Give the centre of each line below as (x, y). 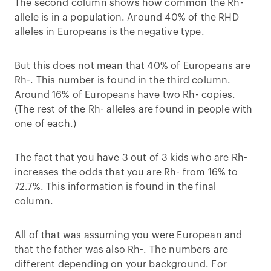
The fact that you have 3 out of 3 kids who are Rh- (131, 158)
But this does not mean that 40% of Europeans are (132, 66)
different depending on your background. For (121, 264)
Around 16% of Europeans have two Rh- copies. (125, 95)
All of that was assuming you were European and (129, 235)
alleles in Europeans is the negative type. (109, 32)
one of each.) (46, 124)
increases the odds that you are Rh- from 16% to (126, 172)
